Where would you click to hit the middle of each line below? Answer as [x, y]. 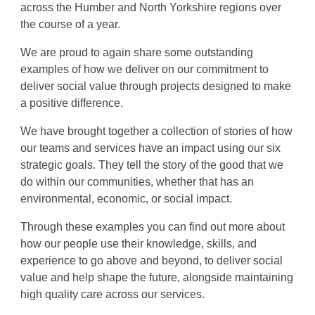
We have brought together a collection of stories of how [156, 131]
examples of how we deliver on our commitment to [144, 69]
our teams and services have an [99, 148]
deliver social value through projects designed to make [156, 86]
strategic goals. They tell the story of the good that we [152, 165]
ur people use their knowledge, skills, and [154, 243]
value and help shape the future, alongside [128, 277]
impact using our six [230, 148]
